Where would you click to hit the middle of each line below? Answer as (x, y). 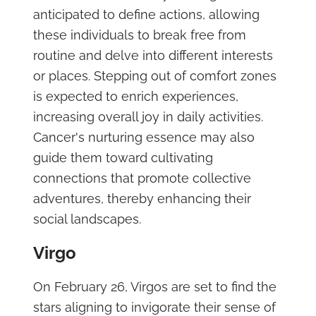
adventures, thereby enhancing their (142, 199)
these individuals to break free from (139, 35)
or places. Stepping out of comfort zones (154, 76)
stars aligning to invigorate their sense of (154, 307)
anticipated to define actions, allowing (146, 14)
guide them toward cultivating (123, 158)
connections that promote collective (142, 178)
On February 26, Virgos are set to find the (154, 287)
